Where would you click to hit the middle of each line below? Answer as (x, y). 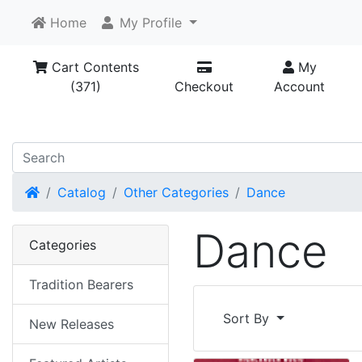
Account (299, 86)
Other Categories (176, 193)
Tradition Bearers (81, 285)
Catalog (82, 193)
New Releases (72, 324)
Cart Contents (93, 67)
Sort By (248, 319)
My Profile (149, 23)
